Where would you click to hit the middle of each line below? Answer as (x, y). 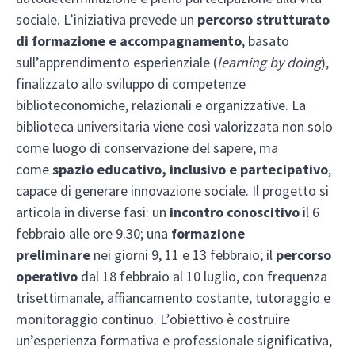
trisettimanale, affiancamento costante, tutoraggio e (173, 298)
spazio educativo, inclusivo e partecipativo (190, 170)
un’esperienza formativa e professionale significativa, (174, 341)
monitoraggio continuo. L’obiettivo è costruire (153, 319)
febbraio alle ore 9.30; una (94, 234)
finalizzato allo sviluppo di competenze (131, 84)
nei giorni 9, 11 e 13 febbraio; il (183, 255)
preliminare (53, 255)
